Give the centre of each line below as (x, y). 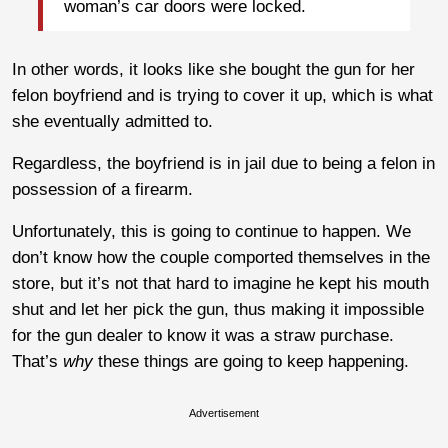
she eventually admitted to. (112, 121)
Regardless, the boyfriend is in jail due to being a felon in (223, 163)
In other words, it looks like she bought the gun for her (213, 69)
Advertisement (224, 412)
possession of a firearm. (102, 189)
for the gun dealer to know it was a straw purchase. (203, 335)
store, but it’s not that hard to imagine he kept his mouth (220, 283)
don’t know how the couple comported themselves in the (221, 257)
